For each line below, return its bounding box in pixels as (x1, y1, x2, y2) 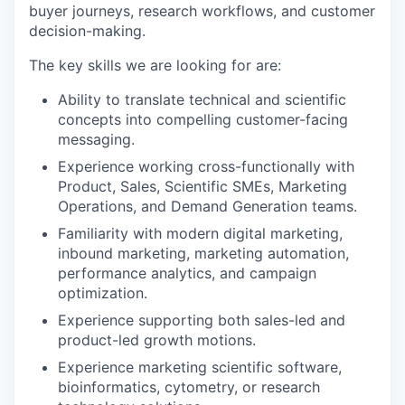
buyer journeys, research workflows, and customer (29, 2, 375, 20)
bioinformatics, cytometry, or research (58, 378, 320, 396)
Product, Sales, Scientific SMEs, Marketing (58, 177, 347, 195)
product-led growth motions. (58, 331, 256, 349)
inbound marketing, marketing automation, (58, 244, 349, 262)
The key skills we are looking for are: (29, 56, 281, 74)
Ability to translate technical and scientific (58, 90, 346, 108)
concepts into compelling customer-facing (58, 110, 348, 128)
